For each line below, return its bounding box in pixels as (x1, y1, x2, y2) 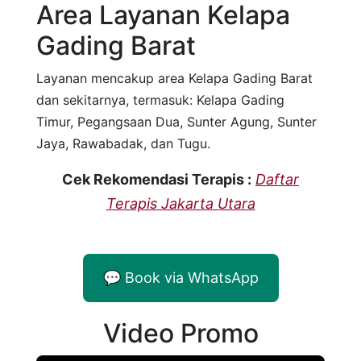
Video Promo (102, 317, 259, 350)
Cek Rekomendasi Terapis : (62, 171, 251, 189)
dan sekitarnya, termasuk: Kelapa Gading (36, 92, 284, 109)
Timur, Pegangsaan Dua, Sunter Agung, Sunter (36, 114, 317, 131)
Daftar (255, 171, 299, 189)
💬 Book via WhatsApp (102, 269, 259, 287)
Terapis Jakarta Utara (106, 195, 255, 213)
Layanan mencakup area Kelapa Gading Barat (36, 70, 313, 87)
